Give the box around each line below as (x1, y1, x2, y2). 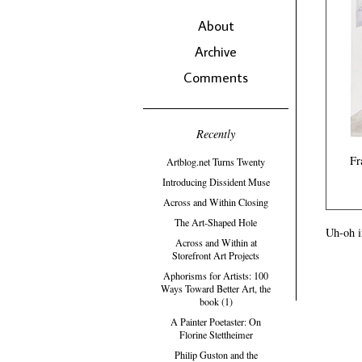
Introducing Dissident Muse (162, 175, 270, 189)
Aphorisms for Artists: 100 (163, 269, 268, 283)
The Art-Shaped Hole (175, 216, 257, 229)
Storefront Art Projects (172, 249, 259, 263)
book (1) (199, 295, 233, 309)
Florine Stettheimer (179, 328, 253, 342)
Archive (195, 41, 237, 61)
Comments (183, 67, 248, 86)
